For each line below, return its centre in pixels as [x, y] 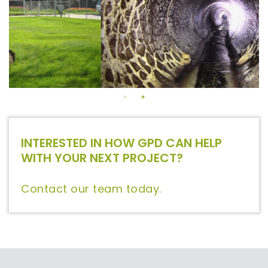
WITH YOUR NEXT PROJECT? [102, 158]
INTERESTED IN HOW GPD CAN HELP [121, 143]
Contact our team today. [91, 188]
